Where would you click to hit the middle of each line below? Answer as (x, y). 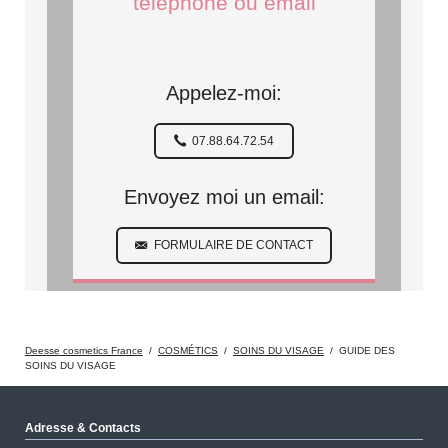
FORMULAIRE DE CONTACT (231, 245)
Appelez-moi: (224, 92)
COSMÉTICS (187, 351)
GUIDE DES (366, 351)
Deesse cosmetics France (83, 351)
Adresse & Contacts (82, 427)
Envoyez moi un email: (224, 197)
